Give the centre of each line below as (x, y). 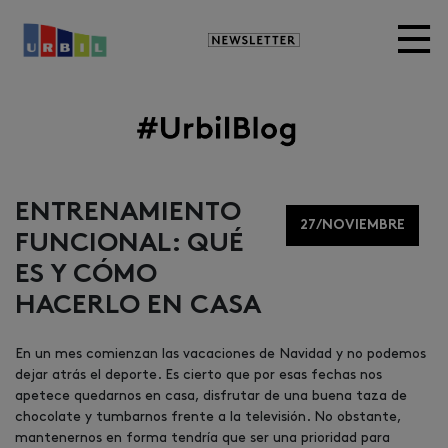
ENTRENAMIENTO (128, 213)
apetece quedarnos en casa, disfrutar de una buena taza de (211, 395)
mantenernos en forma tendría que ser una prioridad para (202, 437)
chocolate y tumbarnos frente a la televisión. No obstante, (208, 416)
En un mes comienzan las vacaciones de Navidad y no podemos (220, 353)
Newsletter (260, 39)
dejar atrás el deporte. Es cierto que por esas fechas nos (198, 374)
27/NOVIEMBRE (352, 225)
